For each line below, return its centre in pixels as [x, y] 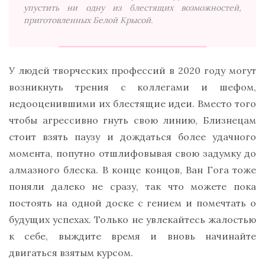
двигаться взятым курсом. [71, 252]
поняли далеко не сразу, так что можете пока [132, 186]
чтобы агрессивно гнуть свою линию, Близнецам [132, 120]
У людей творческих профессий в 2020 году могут [132, 70]
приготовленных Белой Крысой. [88, 20]
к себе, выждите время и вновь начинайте [132, 236]
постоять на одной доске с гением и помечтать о [132, 203]
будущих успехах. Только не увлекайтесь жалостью [132, 219]
